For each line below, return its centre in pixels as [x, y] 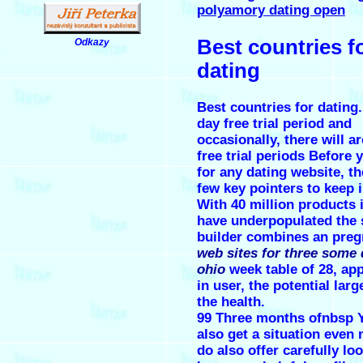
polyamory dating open [271, 10]
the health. [231, 302]
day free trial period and [274, 124]
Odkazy [92, 42]
